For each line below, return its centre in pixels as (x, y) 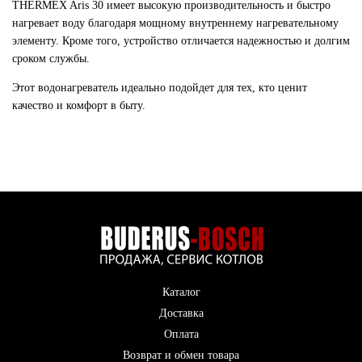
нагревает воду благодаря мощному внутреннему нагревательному (175, 23)
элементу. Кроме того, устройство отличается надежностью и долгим (181, 41)
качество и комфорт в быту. (79, 105)
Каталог (181, 292)
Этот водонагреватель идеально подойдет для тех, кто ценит (160, 88)
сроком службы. (51, 59)
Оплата (181, 334)
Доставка (181, 313)
